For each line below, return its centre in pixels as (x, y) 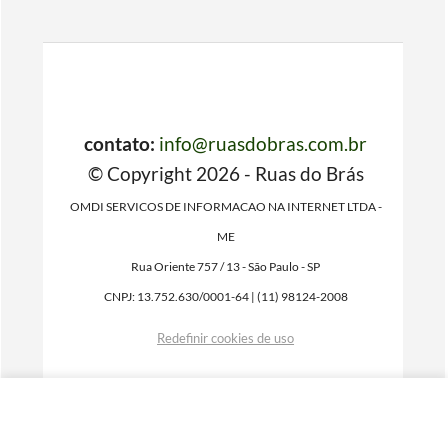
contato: (120, 143)
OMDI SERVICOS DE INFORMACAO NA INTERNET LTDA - (225, 206)
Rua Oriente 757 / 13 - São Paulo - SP (226, 266)
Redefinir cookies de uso (226, 338)
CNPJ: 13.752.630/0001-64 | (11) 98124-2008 (225, 296)
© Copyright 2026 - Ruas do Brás (225, 173)
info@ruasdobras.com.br (263, 143)
